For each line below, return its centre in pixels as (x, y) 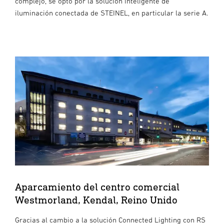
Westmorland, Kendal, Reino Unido (96, 200)
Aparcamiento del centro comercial (97, 187)
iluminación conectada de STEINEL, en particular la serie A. (111, 12)
